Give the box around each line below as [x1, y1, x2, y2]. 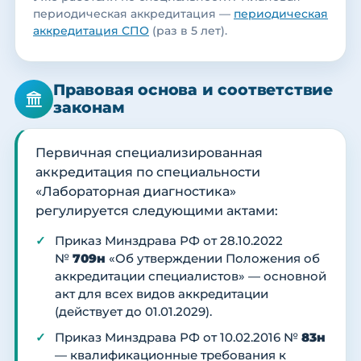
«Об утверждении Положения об [106, 251, 320, 266]
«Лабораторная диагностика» [35, 183, 236, 199]
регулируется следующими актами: [35, 202, 278, 218]
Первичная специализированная [35, 144, 263, 160]
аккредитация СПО [33, 23, 149, 38]
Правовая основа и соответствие [53, 80, 333, 99]
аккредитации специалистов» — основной [55, 268, 326, 284]
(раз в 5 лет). [149, 23, 227, 38]
